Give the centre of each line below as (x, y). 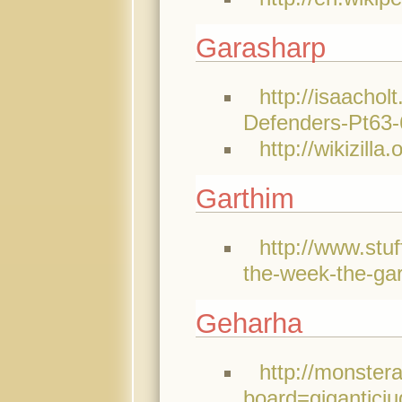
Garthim (245, 198)
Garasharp (260, 48)
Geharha (249, 323)
